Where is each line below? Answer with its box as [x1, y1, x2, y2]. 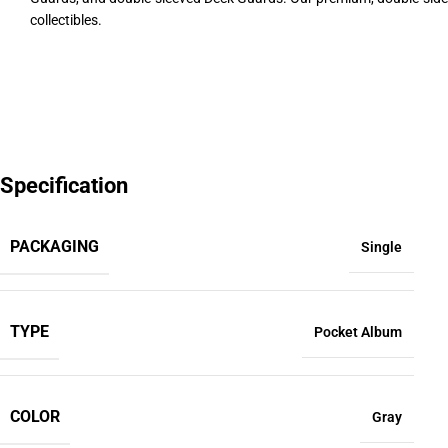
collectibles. [30, 12, 102, 28]
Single [361, 239, 402, 255]
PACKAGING [10, 237, 99, 256]
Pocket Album [314, 324, 402, 340]
